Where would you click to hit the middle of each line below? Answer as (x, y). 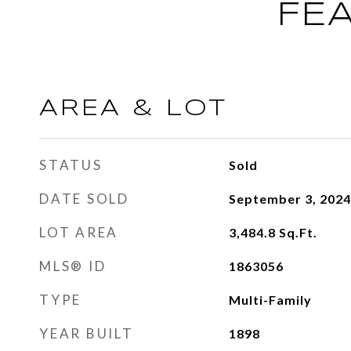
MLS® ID (73, 266)
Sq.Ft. (298, 232)
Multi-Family (270, 300)
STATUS (71, 165)
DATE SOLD (84, 199)
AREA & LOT (133, 109)
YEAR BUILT (87, 333)
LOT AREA (79, 232)
